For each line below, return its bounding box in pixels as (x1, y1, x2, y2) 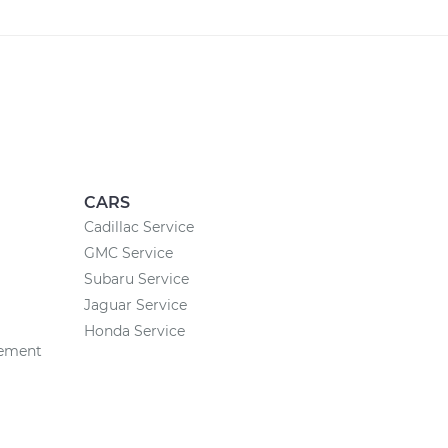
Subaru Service (83, 270, 189, 288)
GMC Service (83, 244, 173, 262)
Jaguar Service (83, 296, 187, 314)
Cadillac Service (83, 218, 194, 236)
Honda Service (83, 322, 185, 340)
